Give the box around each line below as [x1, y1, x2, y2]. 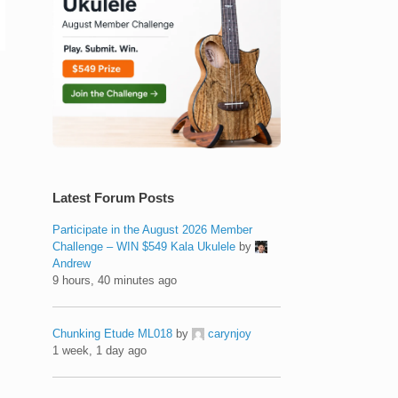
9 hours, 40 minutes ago [52, 273, 178, 287]
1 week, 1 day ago [52, 343, 147, 357]
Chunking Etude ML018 [52, 326, 173, 340]
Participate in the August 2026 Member [52, 222, 253, 236]
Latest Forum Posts [52, 189, 175, 205]
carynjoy [208, 326, 252, 340]
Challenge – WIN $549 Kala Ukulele [52, 239, 236, 253]
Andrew [52, 256, 92, 270]
